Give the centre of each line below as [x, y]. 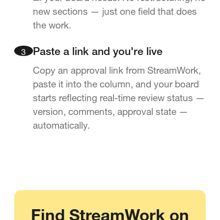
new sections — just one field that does [115, 11]
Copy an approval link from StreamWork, [117, 70]
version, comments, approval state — [110, 111]
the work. [52, 25]
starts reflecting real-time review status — [119, 97]
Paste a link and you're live [97, 53]
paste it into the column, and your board [116, 83]
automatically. [61, 125]
